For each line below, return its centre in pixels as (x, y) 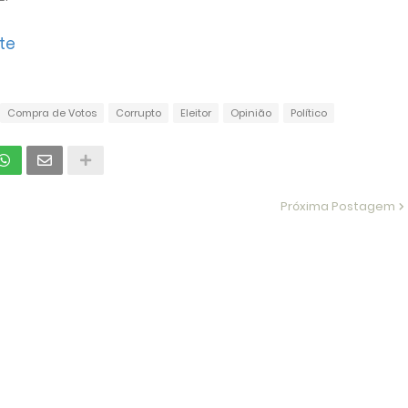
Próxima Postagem (337, 206)
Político (308, 113)
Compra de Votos (51, 113)
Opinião (250, 113)
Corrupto (138, 113)
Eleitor (195, 113)
